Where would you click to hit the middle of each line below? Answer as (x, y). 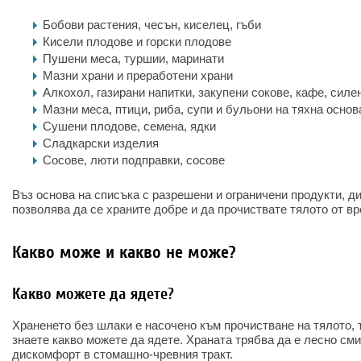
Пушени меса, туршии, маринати (133, 58)
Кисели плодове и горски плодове (137, 41)
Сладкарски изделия (101, 143)
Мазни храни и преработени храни (138, 75)
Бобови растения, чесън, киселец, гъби (152, 25)
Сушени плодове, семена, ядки (129, 126)
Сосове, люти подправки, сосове (134, 160)
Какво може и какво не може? (124, 252)
